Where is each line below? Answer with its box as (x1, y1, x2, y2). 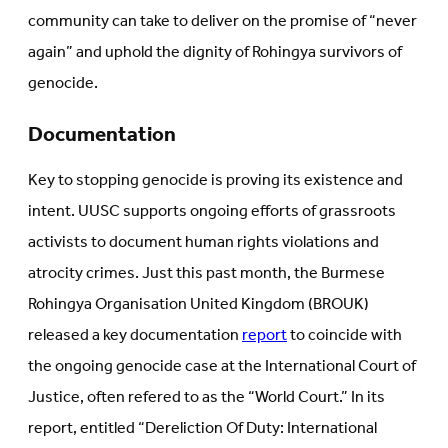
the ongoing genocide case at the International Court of (28, 351, 416, 383)
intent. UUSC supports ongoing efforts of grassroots (28, 196, 396, 228)
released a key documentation (28, 320, 242, 352)
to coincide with (287, 320, 402, 352)
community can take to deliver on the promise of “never (28, 6, 417, 38)
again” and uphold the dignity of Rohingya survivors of (28, 37, 402, 69)
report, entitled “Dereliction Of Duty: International (28, 413, 377, 445)
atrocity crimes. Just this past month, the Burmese (28, 258, 385, 290)
